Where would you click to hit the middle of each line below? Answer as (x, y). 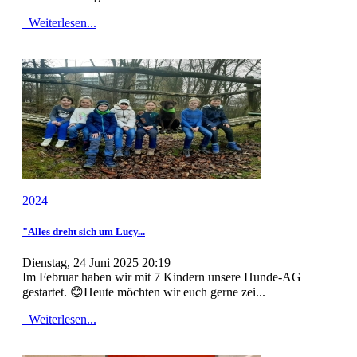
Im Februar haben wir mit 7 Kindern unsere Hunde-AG (162, 277)
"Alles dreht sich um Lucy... (84, 232)
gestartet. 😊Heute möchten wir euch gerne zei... (144, 292)
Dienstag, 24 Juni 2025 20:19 (96, 263)
